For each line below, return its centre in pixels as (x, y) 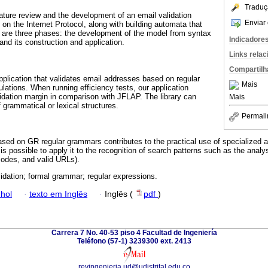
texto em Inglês (58, 194)
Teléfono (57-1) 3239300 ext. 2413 (134, 241)
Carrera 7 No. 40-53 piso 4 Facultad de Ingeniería (134, 233)
